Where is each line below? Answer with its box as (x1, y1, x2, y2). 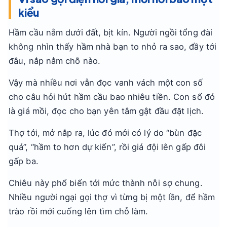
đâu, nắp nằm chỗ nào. (9, 56, 101, 66)
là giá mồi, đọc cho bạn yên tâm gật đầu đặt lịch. (9, 106, 204, 116)
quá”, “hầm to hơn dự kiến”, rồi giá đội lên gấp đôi (9, 142, 206, 152)
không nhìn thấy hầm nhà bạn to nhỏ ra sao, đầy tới (9, 42, 217, 52)
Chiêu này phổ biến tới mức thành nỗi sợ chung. (9, 178, 203, 188)
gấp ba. (9, 156, 39, 166)
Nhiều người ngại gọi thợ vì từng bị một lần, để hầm (9, 192, 215, 202)
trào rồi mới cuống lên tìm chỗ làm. (9, 206, 148, 216)
